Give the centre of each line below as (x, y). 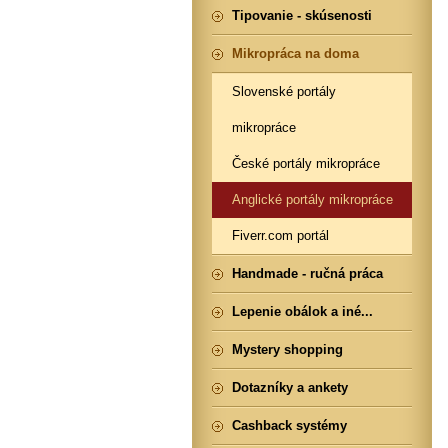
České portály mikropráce (306, 163)
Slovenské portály (284, 91)
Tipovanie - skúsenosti (302, 15)
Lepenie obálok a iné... (302, 311)
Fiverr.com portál (280, 235)
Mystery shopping (287, 349)
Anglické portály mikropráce (312, 199)
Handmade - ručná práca (307, 273)
